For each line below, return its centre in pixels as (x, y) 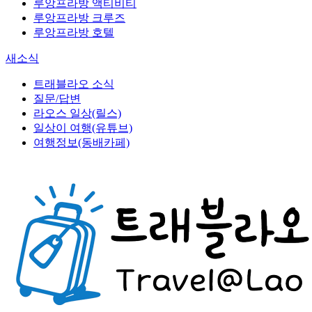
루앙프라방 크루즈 (79, 18)
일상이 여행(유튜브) (83, 128)
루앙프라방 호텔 (74, 32)
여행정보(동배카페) (81, 142)
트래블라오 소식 (74, 84)
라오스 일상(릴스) (77, 113)
